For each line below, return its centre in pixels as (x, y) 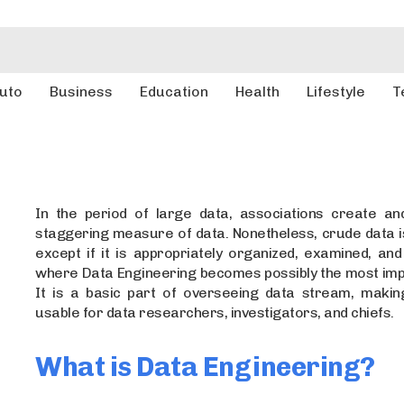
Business (81, 92)
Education (174, 92)
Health (257, 92)
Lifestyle (335, 92)
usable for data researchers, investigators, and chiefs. (215, 312)
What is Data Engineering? (205, 367)
